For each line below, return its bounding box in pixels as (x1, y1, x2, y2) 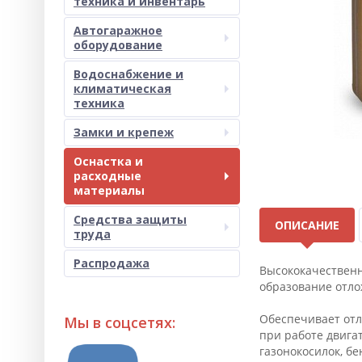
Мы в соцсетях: (64, 313, 175, 332)
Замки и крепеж (74, 124, 174, 140)
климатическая (74, 81, 171, 96)
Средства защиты (74, 212, 187, 227)
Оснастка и (74, 154, 143, 169)
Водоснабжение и (74, 66, 183, 82)
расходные (74, 168, 141, 183)
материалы (74, 183, 145, 198)
